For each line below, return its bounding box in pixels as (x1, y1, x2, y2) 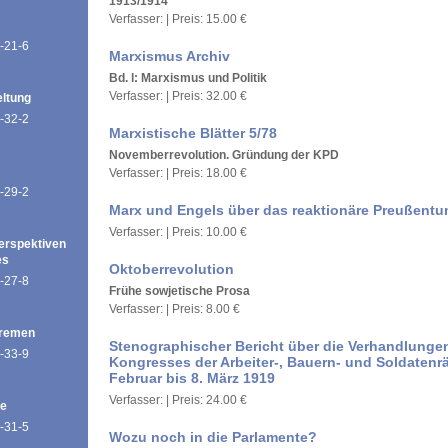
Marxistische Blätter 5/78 (109, 125, 277, 141)
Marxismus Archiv (109, 48, 230, 64)
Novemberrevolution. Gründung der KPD (109, 148, 339, 162)
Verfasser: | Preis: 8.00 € (109, 302, 240, 316)
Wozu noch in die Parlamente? (109, 429, 317, 445)
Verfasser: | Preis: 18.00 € (109, 166, 247, 180)
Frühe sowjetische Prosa (109, 284, 250, 298)
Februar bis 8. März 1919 (109, 370, 275, 386)
